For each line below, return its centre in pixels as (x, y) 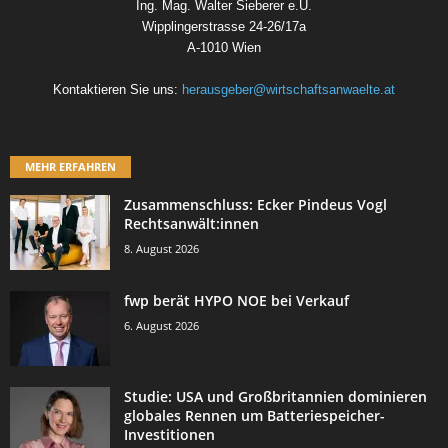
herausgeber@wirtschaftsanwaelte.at (288, 90)
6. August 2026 (161, 325)
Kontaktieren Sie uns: (117, 90)
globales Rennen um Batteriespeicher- (254, 415)
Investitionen (169, 434)
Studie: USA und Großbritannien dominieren (275, 396)
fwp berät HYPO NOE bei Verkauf (236, 300)
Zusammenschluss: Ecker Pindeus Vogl (255, 204)
